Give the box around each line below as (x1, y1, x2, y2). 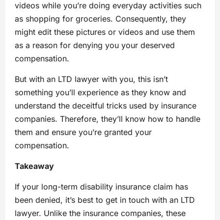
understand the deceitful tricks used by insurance (15, 101, 196, 111)
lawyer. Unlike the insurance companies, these (15, 208, 186, 219)
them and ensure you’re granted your (15, 127, 152, 137)
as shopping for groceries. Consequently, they (15, 14, 186, 24)
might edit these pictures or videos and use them (15, 27, 195, 37)
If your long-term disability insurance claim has (15, 182, 188, 192)
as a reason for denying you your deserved (15, 40, 175, 51)
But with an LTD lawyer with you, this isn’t (15, 74, 168, 84)
